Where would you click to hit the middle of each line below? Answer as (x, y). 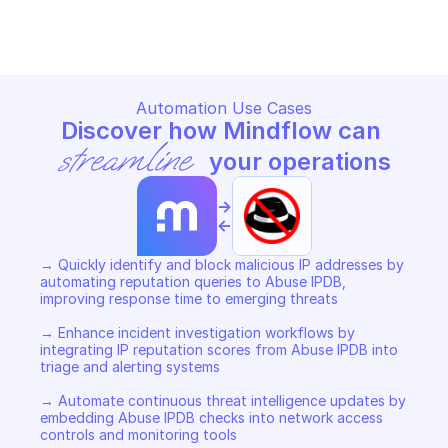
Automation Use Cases (224, 108)
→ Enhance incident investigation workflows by (197, 332)
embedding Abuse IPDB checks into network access (211, 417)
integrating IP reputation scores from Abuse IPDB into (219, 349)
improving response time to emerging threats (191, 298)
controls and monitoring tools (138, 434)
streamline (122, 160)
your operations (297, 161)
